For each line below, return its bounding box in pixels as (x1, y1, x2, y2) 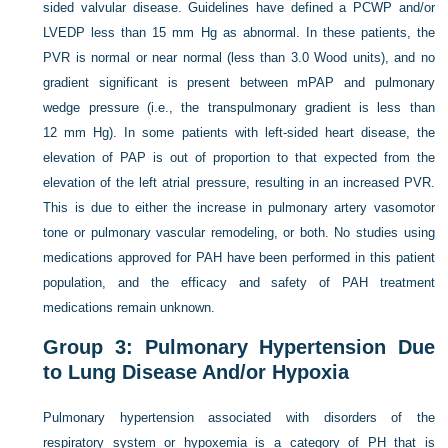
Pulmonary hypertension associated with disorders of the (43, 410, 435, 426)
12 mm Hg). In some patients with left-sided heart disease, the (43, 125, 435, 141)
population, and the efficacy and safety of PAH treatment (43, 275, 435, 291)
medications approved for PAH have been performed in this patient (43, 250, 435, 266)
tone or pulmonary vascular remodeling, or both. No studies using (43, 225, 435, 241)
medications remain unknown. (43, 300, 216, 316)
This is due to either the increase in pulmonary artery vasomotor (43, 200, 435, 216)
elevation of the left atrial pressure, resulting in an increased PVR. (43, 175, 435, 191)
